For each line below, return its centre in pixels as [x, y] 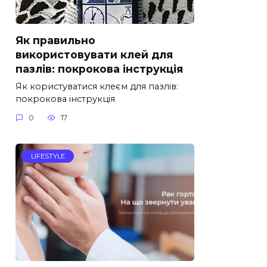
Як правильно [55, 40]
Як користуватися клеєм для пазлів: [97, 86]
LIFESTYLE [48, 156]
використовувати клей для [94, 54]
